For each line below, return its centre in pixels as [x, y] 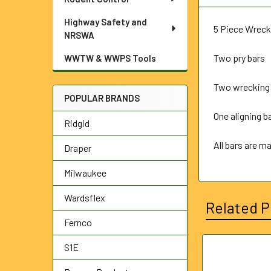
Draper [78, 148]
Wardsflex [85, 198]
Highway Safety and [106, 22]
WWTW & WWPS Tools [110, 58]
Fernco [78, 222]
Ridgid [77, 123]
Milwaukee [85, 173]
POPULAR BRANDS [102, 98]
